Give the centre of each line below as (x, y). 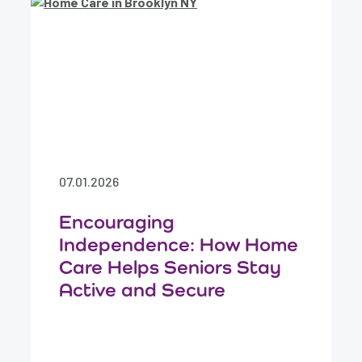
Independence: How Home (179, 244)
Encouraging (117, 222)
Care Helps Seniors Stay (170, 267)
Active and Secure (143, 290)
